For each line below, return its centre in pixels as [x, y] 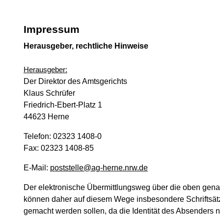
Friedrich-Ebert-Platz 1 [63, 105]
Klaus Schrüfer [49, 93]
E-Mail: [37, 168]
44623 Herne [46, 117]
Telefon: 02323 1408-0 [63, 136]
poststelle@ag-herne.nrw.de [99, 168]
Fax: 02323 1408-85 [59, 148]
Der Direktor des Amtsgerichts [75, 81]
